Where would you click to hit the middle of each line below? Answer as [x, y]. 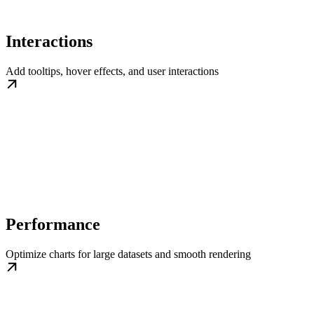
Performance [53, 225]
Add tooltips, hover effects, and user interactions [112, 71]
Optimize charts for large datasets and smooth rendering [128, 254]
